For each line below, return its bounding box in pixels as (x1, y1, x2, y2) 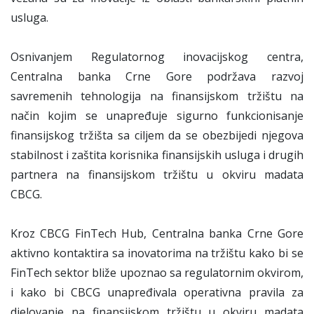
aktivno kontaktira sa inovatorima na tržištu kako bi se (11, 245, 303, 261)
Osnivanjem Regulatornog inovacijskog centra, (11, 49, 303, 64)
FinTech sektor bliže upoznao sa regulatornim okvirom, (11, 265, 303, 280)
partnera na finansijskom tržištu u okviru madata (11, 167, 303, 182)
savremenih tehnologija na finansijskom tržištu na (11, 88, 303, 104)
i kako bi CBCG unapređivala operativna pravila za (11, 285, 303, 300)
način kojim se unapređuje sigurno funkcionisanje (11, 108, 303, 123)
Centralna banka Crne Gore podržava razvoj (11, 69, 303, 84)
